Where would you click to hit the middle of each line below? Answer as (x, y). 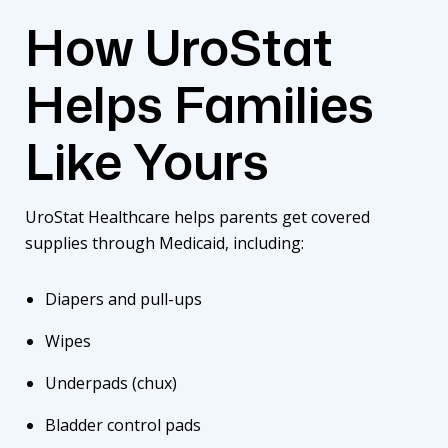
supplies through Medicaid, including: (168, 242)
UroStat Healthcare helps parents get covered (197, 216)
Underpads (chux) (113, 382)
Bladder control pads (125, 424)
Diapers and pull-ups (125, 298)
